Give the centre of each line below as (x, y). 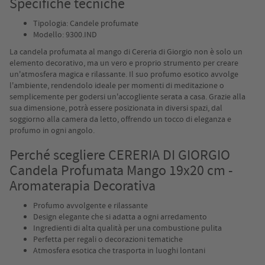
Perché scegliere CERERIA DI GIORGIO (120, 156)
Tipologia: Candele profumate (86, 23)
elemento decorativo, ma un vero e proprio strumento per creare (124, 63)
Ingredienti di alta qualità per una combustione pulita (127, 228)
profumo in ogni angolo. (52, 130)
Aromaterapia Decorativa (83, 186)
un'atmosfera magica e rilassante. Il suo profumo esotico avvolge (124, 74)
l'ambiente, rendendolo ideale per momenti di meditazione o (117, 85)
